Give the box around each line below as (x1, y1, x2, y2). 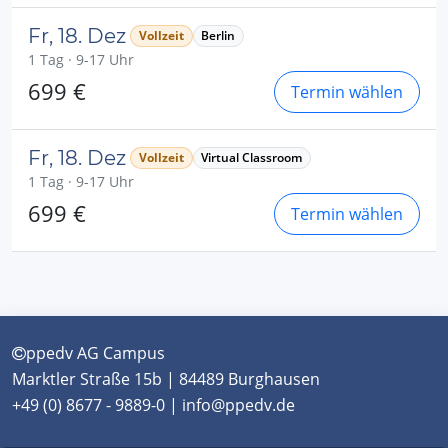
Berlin (201, 26, 236, 44)
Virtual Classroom (201, 148, 303, 166)
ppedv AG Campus (26, 341, 165, 364)
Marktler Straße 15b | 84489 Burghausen (12, 367, 320, 390)
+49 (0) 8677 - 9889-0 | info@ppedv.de (12, 393, 295, 416)
